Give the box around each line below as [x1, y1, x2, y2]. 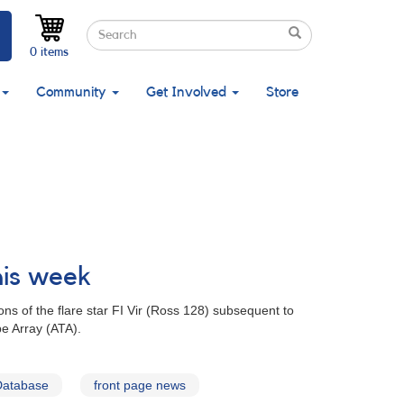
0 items [30, 45, 69, 59]
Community [36, 85, 110, 99]
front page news [94, 378, 186, 392]
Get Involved [146, 85, 230, 99]
